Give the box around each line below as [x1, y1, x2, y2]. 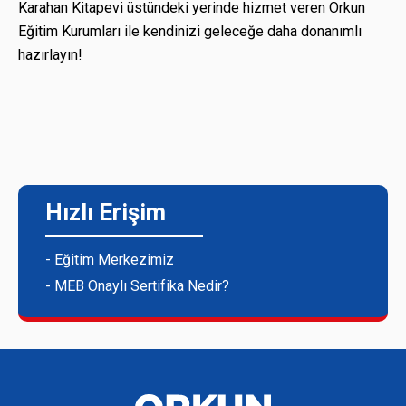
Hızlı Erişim [45, 198, 166, 226]
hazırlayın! [18, 46, 82, 63]
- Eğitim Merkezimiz [45, 251, 174, 268]
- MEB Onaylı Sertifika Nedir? [45, 277, 229, 295]
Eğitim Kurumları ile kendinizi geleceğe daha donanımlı [18, 23, 362, 40]
